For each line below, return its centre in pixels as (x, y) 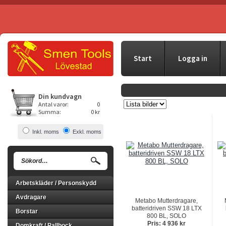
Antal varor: (53, 104)
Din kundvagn (60, 96)
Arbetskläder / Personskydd (56, 183)
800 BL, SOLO (166, 216)
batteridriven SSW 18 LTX (166, 208)
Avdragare (31, 197)
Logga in (193, 58)
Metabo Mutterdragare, (166, 201)
